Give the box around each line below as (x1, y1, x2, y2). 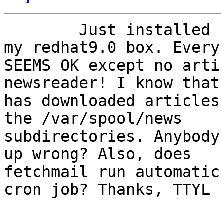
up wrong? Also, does (4, 145, 191, 163)
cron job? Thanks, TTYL (4, 181, 210, 199)
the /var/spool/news (4, 110, 182, 128)
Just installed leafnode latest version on (4, 21, 79, 39)
